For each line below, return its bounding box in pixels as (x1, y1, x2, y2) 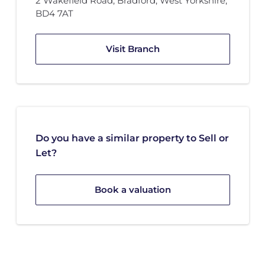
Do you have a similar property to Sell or (35, 132, 229, 144)
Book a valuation (94, 184, 171, 196)
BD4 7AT (35, 8, 73, 20)
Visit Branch (105, 43, 160, 55)
